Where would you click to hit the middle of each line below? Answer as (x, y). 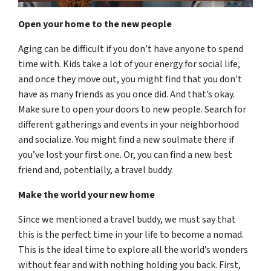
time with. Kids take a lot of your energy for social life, (129, 64)
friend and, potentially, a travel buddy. (96, 170)
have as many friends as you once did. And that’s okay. (126, 94)
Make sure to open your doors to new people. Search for (132, 109)
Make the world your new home (87, 194)
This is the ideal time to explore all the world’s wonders (133, 250)
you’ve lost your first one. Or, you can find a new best (125, 155)
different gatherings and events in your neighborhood (129, 124)
